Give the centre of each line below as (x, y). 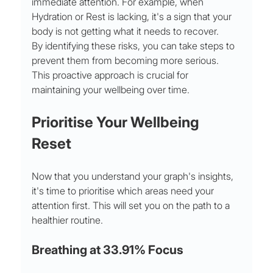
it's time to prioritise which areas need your (124, 191)
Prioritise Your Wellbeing (117, 122)
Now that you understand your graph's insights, (134, 176)
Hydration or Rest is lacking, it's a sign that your (133, 17)
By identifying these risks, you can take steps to (135, 46)
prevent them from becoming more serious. (127, 61)
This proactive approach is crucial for (112, 75)
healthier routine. (68, 220)
